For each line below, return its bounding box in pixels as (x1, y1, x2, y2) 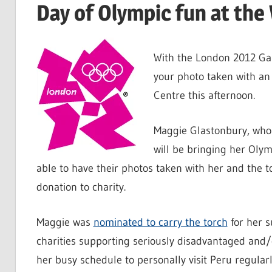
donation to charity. (36, 180, 126, 194)
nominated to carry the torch (93, 216, 228, 229)
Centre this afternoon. (153, 89, 255, 103)
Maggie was (36, 216, 93, 229)
